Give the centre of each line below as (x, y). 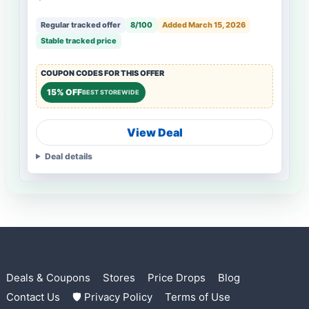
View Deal (154, 132)
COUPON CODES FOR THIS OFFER (102, 73)
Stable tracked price (79, 40)
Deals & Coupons (48, 278)
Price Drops (177, 278)
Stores (119, 278)
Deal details (68, 156)
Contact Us (33, 297)
